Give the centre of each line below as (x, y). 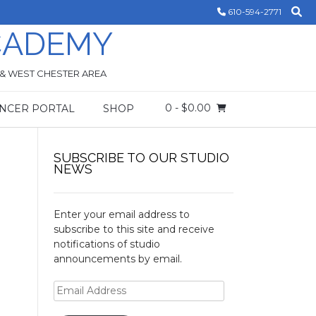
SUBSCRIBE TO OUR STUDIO (141, 158)
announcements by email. (117, 259)
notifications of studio (107, 244)
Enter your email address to (121, 214)
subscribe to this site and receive (134, 229)
